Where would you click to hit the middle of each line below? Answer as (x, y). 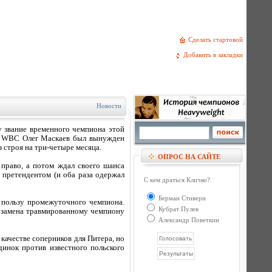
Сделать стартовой (217, 39)
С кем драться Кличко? (177, 180)
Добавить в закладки (215, 55)
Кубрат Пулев (178, 209)
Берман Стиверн (181, 198)
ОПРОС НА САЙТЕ (189, 157)
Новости (109, 106)
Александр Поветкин (188, 220)
